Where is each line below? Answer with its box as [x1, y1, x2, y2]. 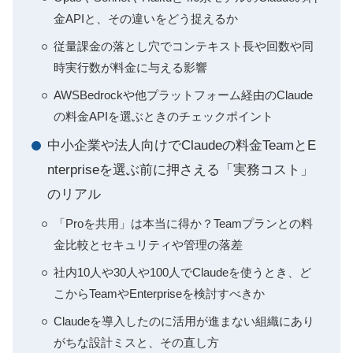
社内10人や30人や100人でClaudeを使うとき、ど [54, 266, 311, 280]
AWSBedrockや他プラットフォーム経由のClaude [54, 88, 313, 102]
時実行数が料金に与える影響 [54, 61, 207, 75]
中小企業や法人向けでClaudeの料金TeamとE [47, 138, 316, 154]
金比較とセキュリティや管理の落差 [54, 238, 243, 252]
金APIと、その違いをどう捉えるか [54, 12, 238, 26]
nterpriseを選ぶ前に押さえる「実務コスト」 [47, 162, 314, 178]
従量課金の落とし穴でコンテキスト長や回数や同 [54, 39, 314, 54]
